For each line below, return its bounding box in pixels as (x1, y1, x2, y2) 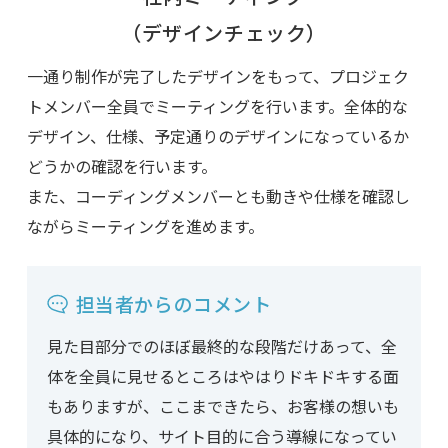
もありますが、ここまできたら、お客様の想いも (46, 394, 399, 419)
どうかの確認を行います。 (26, 154, 217, 179)
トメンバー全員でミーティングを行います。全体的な (26, 94, 408, 119)
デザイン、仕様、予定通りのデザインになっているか (26, 124, 409, 149)
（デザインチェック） (120, 18, 327, 48)
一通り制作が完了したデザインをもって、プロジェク (26, 64, 409, 89)
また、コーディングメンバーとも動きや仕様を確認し (26, 184, 410, 209)
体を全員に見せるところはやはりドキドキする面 (46, 364, 399, 389)
